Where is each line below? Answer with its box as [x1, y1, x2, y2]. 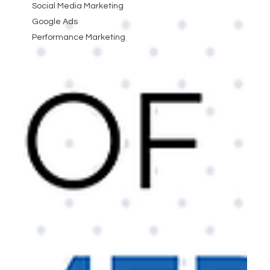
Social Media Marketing [31, 2, 124, 11]
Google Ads [31, 17, 78, 27]
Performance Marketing [31, 33, 125, 42]
